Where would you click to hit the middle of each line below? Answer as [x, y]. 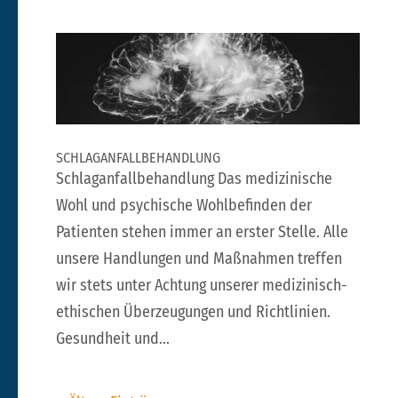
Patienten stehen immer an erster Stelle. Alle [202, 231]
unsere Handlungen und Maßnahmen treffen [199, 258]
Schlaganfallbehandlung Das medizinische [194, 178]
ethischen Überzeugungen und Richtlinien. [193, 311]
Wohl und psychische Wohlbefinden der [183, 205]
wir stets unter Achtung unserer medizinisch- [201, 285]
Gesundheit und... [112, 338]
